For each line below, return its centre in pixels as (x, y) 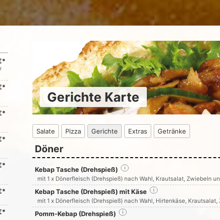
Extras (137, 131)
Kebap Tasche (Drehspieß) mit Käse (91, 192)
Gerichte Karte (93, 97)
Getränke (172, 131)
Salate (45, 131)
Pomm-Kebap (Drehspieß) (75, 214)
